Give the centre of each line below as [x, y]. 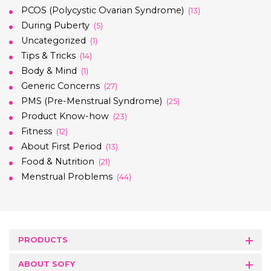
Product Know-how [65, 116]
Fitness [37, 131]
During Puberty [55, 25]
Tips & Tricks [48, 55]
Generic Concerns [60, 86]
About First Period [61, 146]
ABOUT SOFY [47, 264]
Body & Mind [49, 70]
